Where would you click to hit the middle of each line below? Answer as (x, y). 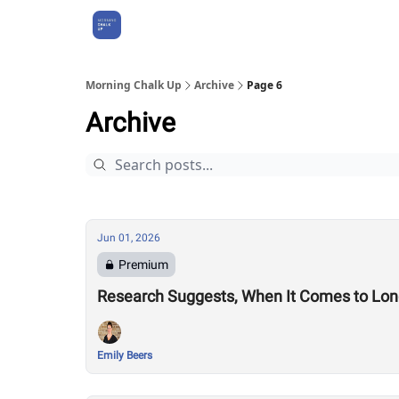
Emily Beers (125, 355)
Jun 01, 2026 (129, 238)
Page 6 (265, 85)
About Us (165, 25)
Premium (143, 265)
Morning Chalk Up (134, 85)
